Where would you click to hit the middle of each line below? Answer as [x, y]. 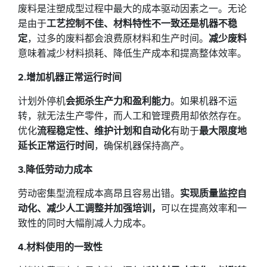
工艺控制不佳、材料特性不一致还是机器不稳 [142, 24]
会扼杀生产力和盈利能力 [118, 101]
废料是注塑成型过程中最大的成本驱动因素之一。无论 [132, 9]
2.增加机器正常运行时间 [70, 77]
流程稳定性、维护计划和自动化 [104, 131]
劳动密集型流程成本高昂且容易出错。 [99, 193]
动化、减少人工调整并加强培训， [89, 208]
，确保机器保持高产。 [142, 146]
